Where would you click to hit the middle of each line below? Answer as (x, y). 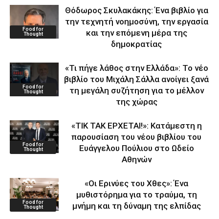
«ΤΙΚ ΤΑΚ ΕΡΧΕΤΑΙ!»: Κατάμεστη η (136, 126)
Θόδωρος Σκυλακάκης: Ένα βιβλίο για (136, 11)
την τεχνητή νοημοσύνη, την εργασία (136, 22)
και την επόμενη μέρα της (136, 33)
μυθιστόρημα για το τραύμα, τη (136, 195)
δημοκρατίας (136, 44)
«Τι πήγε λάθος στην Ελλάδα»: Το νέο (136, 68)
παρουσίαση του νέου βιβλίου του (136, 137)
